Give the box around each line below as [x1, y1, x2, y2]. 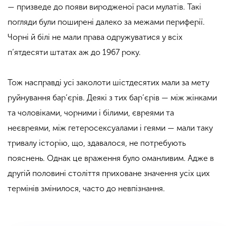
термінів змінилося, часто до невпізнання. [8, 184, 165, 194]
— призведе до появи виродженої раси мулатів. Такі [8, 2, 201, 12]
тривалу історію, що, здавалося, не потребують [8, 138, 186, 148]
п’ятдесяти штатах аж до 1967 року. [8, 47, 141, 58]
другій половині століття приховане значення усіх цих [8, 168, 210, 179]
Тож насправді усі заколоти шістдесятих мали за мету [8, 78, 209, 88]
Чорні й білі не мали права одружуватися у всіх [8, 32, 183, 42]
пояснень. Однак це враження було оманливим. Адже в [8, 153, 214, 163]
